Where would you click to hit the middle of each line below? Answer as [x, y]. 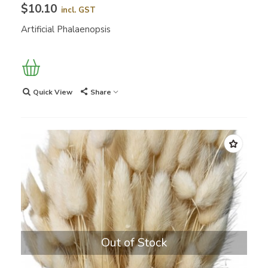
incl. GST [78, 10]
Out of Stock [134, 243]
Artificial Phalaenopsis [66, 30]
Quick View [53, 92]
